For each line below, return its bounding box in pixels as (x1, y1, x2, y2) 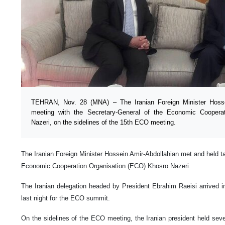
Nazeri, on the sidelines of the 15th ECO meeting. (31, 118, 176, 126)
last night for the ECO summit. (21, 194, 110, 202)
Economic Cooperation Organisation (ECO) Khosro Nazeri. (21, 162, 191, 170)
